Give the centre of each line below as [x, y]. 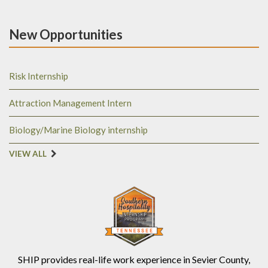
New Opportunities [66, 35]
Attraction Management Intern [70, 103]
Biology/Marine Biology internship [78, 130]
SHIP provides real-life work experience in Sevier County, [134, 260]
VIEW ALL [28, 154]
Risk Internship [39, 76]
